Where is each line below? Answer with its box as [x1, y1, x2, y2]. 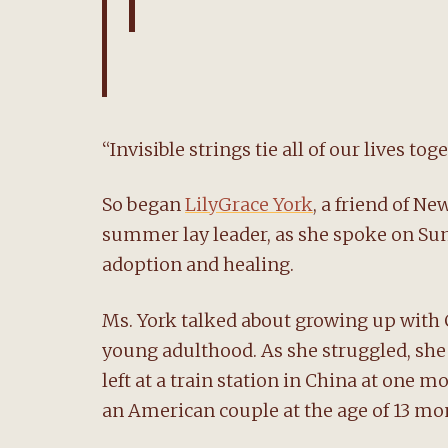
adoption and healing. [102, 253, 294, 277]
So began [102, 193, 185, 217]
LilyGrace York [185, 193, 313, 217]
